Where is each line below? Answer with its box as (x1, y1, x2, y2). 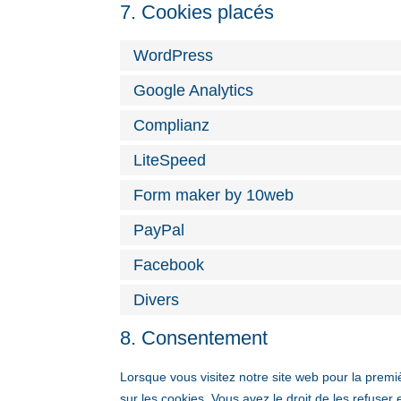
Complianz (133, 116, 210, 135)
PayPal (133, 221, 185, 240)
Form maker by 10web (133, 186, 294, 205)
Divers (133, 291, 180, 310)
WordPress (133, 47, 214, 65)
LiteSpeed (133, 151, 207, 170)
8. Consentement (120, 327, 269, 350)
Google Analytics (133, 81, 254, 100)
